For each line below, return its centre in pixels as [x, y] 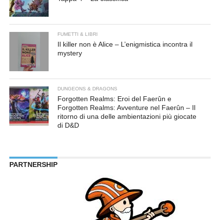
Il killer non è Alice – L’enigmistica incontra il [125, 44]
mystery [70, 53]
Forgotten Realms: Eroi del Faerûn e [115, 99]
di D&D [69, 125]
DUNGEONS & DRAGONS [88, 89]
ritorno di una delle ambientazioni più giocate [127, 116]
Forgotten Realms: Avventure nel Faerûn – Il [127, 108]
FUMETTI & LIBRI [78, 34]
